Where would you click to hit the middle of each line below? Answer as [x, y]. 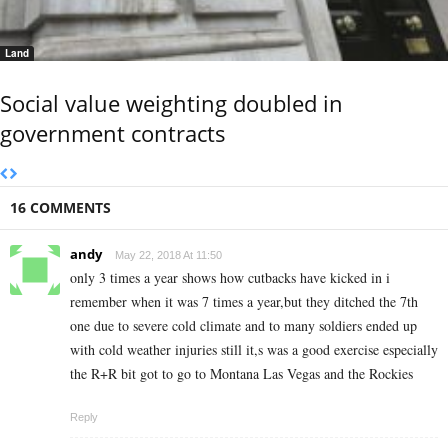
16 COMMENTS [60, 208]
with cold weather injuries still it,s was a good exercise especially [254, 350]
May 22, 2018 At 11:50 [168, 255]
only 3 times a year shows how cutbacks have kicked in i [230, 278]
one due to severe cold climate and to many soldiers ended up [243, 326]
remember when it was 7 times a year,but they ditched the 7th [244, 302]
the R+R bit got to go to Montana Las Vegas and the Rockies [241, 374]
